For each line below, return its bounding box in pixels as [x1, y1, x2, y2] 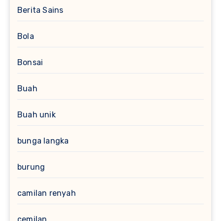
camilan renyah [17, 188, 76, 198]
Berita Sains [17, 5, 64, 15]
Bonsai [17, 58, 43, 68]
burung [17, 162, 45, 172]
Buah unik [17, 110, 56, 120]
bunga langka [17, 136, 69, 146]
